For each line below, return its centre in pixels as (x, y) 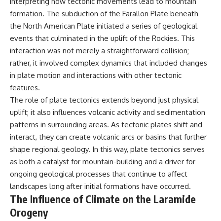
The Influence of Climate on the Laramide (103, 199)
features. (25, 88)
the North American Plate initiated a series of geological (104, 26)
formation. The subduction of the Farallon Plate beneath (104, 14)
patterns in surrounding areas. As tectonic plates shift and (106, 125)
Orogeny (29, 213)
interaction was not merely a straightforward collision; (99, 51)
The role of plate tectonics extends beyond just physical (104, 100)
